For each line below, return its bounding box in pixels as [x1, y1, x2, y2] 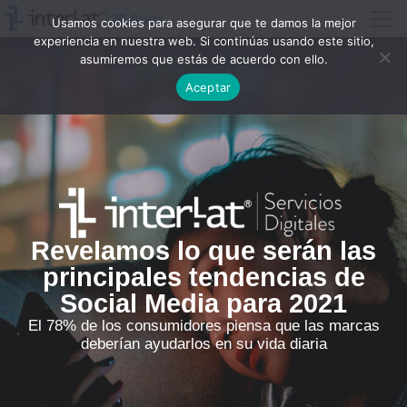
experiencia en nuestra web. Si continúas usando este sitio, [33, 34, 374, 48]
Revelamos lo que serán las [31, 235, 376, 265]
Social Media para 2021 [60, 288, 347, 318]
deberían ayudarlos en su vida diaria [80, 334, 327, 352]
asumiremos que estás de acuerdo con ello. [79, 52, 328, 66]
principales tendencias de [42, 262, 365, 292]
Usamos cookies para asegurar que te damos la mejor [51, 15, 356, 30]
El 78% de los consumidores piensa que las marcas [27, 316, 380, 334]
